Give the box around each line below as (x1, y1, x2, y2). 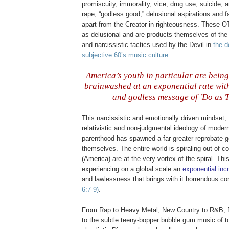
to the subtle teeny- (82, 216, 139, 224)
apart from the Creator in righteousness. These (82, 20, 222, 29)
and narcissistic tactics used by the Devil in (82, 41, 213, 49)
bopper (139, 216, 159, 224)
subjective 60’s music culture (82, 51, 168, 59)
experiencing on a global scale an (82, 165, 182, 173)
